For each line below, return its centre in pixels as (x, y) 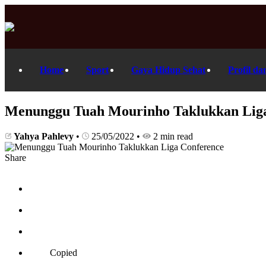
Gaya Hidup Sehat (168, 70)
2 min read (172, 136)
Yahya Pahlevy (44, 136)
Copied (64, 252)
